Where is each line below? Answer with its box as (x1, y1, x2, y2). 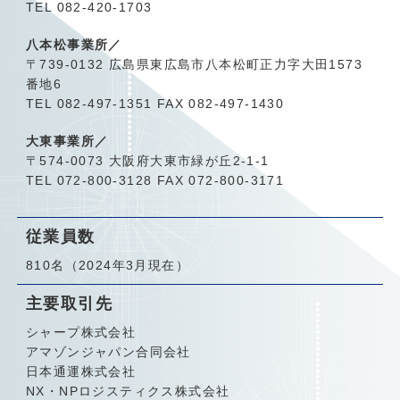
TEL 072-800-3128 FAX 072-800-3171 (25, 172, 285, 187)
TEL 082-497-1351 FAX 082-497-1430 (25, 96, 285, 111)
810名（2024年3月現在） (25, 257, 189, 272)
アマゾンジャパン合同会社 (25, 344, 191, 359)
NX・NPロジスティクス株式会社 (25, 383, 230, 398)
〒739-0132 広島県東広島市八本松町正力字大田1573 (25, 56, 362, 71)
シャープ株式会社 (25, 324, 137, 339)
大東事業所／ (25, 133, 109, 148)
